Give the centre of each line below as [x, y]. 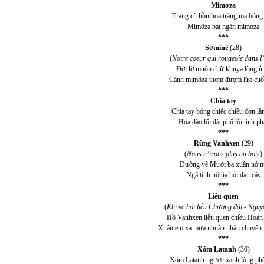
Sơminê [217, 48]
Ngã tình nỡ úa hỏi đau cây [223, 175]
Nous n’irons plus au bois [223, 154]
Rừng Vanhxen [217, 143]
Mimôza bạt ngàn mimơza [223, 27]
